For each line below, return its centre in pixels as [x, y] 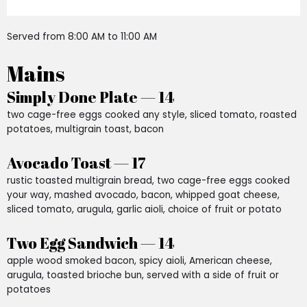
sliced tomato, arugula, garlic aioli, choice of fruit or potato [144, 210]
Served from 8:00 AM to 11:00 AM [82, 37]
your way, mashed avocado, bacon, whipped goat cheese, [143, 195]
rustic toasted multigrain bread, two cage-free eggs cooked [148, 181]
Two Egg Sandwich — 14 [90, 243]
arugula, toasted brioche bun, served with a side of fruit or [143, 275]
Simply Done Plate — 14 [90, 97]
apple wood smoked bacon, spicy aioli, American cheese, [139, 261]
